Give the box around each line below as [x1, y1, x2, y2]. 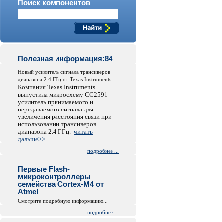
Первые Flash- [18, 165, 70, 173]
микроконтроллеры [18, 172, 91, 181]
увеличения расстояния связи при [18, 113, 111, 120]
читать [74, 128, 93, 135]
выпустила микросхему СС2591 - [18, 91, 111, 98]
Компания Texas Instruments [18, 83, 95, 91]
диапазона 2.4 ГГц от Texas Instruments [18, 76, 111, 82]
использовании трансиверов [18, 120, 96, 128]
